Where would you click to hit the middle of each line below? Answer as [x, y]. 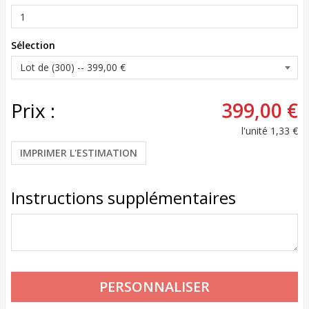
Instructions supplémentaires [123, 198]
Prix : [33, 110]
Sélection [33, 45]
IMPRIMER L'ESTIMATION [79, 153]
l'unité [255, 131]
